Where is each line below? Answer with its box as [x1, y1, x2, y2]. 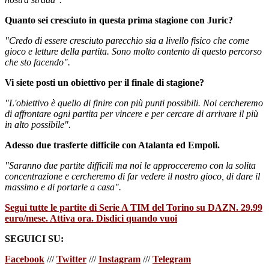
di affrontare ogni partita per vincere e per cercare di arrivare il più [5, 108, 258, 119]
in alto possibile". [5, 119, 71, 130]
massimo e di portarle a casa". [5, 181, 121, 192]
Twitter [56, 253, 86, 264]
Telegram [153, 253, 191, 264]
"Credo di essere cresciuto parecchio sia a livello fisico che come [5, 35, 249, 46]
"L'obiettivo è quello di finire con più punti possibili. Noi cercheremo [5, 97, 263, 108]
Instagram [98, 253, 141, 264]
